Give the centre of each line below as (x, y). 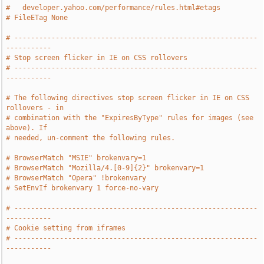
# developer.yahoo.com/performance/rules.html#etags (113, 8)
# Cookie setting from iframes (66, 228)
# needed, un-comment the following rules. (91, 138)
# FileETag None (37, 18)
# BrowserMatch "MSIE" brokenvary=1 (76, 158)
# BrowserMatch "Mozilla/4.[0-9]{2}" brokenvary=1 (105, 168)
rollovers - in (35, 108)
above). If (27, 128)
